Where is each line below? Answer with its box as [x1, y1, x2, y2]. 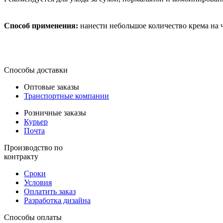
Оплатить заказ [24, 187, 76, 196]
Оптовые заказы [24, 82, 79, 91]
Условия [24, 178, 52, 187]
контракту [4, 152, 38, 161]
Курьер [24, 117, 48, 126]
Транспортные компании [24, 91, 109, 100]
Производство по [4, 143, 63, 152]
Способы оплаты [4, 213, 62, 222]
